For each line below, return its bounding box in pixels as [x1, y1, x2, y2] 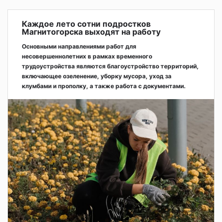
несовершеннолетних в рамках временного [22, 53, 152, 60]
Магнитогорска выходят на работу [22, 27, 161, 37]
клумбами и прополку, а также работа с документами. [22, 82, 186, 90]
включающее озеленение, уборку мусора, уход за [22, 72, 171, 80]
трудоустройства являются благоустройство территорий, [22, 62, 199, 70]
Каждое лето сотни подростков [22, 19, 151, 29]
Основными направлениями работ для [22, 43, 136, 51]
